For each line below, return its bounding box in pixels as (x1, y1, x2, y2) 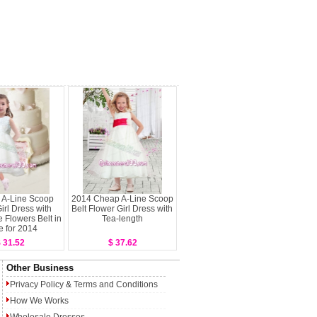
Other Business (6, 263, 74, 273)
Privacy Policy (10, 279, 64, 289)
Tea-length (101, 214, 143, 224)
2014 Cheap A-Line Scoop (71, 194, 173, 204)
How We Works (10, 296, 69, 306)
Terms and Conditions (74, 279, 158, 289)
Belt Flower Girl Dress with (71, 204, 173, 214)
